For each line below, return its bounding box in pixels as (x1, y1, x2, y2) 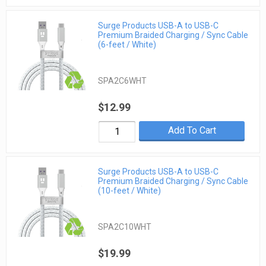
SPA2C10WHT (98, 222, 152, 232)
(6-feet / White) (98, 39, 157, 49)
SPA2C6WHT (98, 75, 147, 85)
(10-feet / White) (98, 186, 161, 196)
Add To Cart (167, 124, 216, 136)
